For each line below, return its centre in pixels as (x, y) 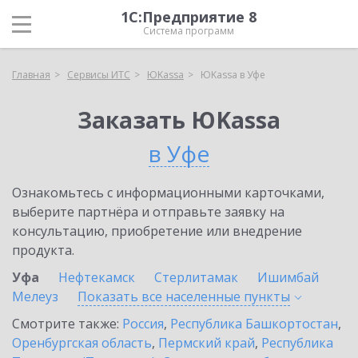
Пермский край (207, 343)
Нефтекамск (97, 277)
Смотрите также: (67, 324)
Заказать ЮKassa (179, 120)
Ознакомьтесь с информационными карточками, (168, 193)
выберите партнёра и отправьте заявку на (148, 212)
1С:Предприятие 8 (189, 17)
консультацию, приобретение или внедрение (157, 231)
